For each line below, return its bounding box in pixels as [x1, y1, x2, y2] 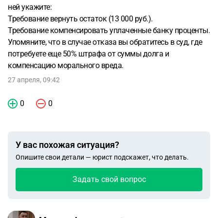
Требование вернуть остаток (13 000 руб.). [8, 14, 153, 23]
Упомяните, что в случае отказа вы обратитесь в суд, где [8, 37, 202, 47]
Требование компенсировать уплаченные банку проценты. [8, 26, 210, 35]
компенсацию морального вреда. [8, 61, 124, 70]
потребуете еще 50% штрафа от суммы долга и [8, 49, 169, 58]
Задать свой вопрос [72, 175, 146, 184]
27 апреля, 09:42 [8, 76, 60, 84]
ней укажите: [8, 2, 52, 12]
